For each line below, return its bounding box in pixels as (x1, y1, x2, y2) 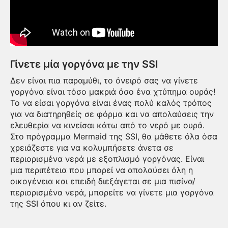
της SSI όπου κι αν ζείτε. (10, 198, 106, 209)
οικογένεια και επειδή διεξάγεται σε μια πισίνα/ (10, 176, 195, 187)
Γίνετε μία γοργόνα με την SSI (10, 58, 158, 71)
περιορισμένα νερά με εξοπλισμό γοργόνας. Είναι (10, 154, 204, 164)
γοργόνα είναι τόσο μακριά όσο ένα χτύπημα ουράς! (10, 87, 215, 97)
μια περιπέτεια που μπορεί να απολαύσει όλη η (10, 165, 193, 176)
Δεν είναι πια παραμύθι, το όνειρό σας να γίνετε (10, 75, 198, 86)
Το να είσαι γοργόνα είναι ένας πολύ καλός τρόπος (10, 98, 212, 108)
